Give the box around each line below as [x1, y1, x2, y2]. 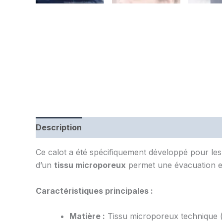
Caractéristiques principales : [36, 185, 153, 196]
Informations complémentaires [92, 122, 214, 133]
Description [36, 122, 82, 133]
